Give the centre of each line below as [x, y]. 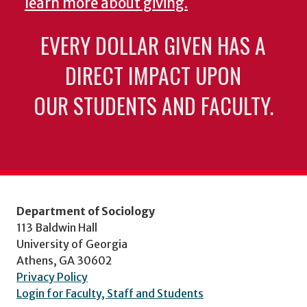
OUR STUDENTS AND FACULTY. [153, 106]
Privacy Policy [52, 277]
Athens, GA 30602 [64, 260]
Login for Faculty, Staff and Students [110, 293]
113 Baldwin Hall [57, 227]
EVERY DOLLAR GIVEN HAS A [153, 45]
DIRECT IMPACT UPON [153, 75]
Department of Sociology [86, 211]
